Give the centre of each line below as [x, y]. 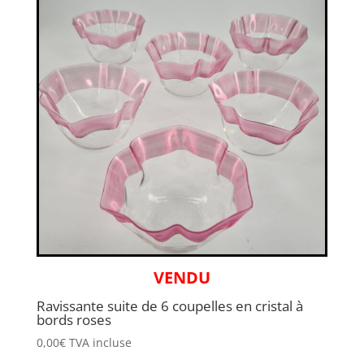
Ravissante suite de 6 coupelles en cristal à [169, 305]
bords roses [74, 319]
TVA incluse [100, 343]
